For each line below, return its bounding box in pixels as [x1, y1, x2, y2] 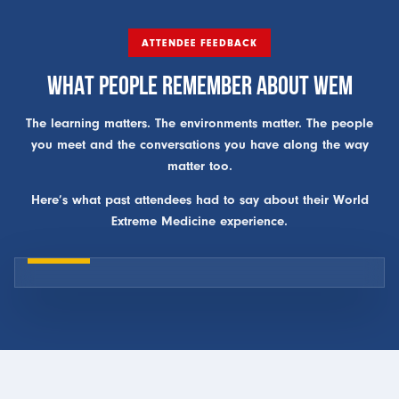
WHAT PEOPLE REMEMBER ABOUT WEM [46, 69, 353, 99]
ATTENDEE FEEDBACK [141, 36, 258, 49]
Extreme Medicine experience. [111, 213, 288, 229]
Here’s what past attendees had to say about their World [30, 191, 369, 208]
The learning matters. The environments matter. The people [26, 115, 373, 131]
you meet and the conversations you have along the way [30, 136, 369, 152]
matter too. [167, 158, 232, 174]
